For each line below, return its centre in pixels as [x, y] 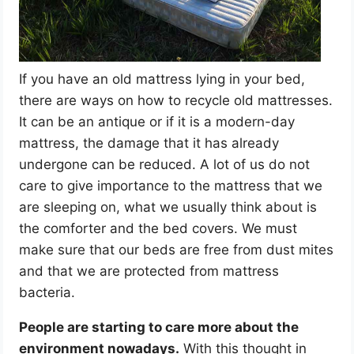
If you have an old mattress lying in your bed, [162, 79]
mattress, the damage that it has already [149, 143]
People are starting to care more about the [159, 327]
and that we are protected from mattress [149, 271]
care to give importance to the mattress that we [171, 185]
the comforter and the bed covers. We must [158, 228]
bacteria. [49, 292]
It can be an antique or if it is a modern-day [157, 121]
